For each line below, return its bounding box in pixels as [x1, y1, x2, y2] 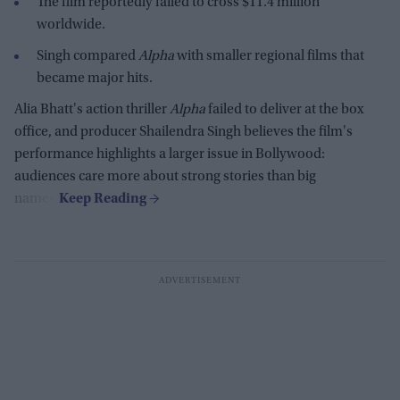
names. [14, 191, 59, 206]
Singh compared [37, 48, 138, 63]
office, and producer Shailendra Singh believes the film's [14, 124, 353, 139]
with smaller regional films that [174, 48, 364, 63]
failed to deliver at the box [205, 102, 363, 117]
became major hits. [37, 71, 153, 86]
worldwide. [37, 17, 105, 32]
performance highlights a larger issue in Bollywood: [14, 146, 325, 162]
